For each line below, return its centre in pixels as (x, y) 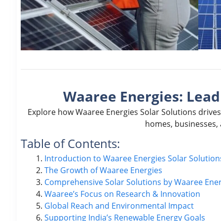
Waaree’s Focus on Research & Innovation (122, 194)
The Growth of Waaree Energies (103, 170)
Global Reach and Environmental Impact (119, 205)
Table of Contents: (70, 143)
